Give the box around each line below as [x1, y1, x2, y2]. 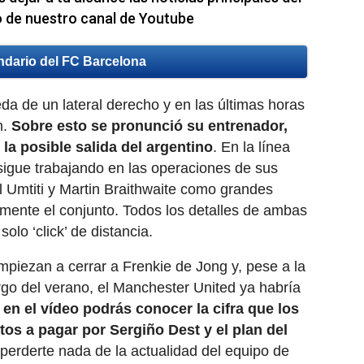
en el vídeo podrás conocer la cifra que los [3, 301, 299, 318]
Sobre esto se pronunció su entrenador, [11, 118, 288, 135]
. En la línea [213, 139, 290, 156]
